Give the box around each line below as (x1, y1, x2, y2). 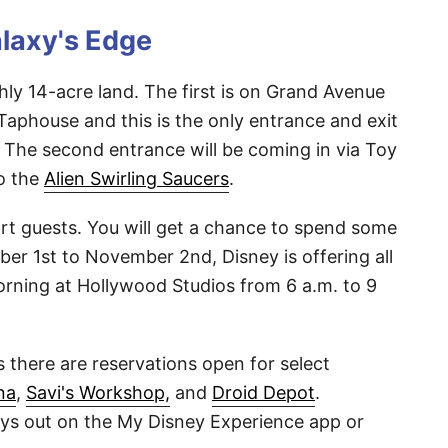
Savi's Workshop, (26, 382, 170, 404)
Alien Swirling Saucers (44, 168, 229, 190)
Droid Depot (212, 382, 315, 404)
